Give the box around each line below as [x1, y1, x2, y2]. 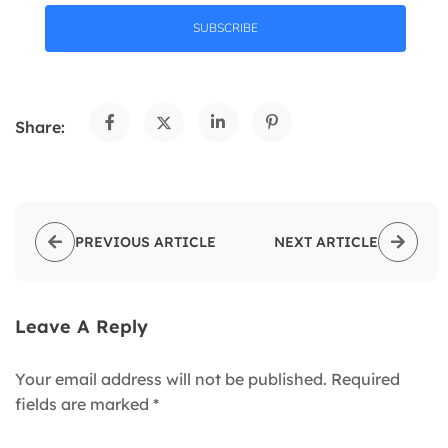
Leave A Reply [15, 315, 148, 339]
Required [331, 369, 400, 390]
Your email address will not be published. [15, 369, 327, 390]
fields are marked [15, 394, 153, 415]
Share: [15, 116, 65, 137]
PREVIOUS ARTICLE [75, 232, 216, 251]
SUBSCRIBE [193, 20, 259, 37]
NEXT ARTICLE [274, 232, 378, 251]
